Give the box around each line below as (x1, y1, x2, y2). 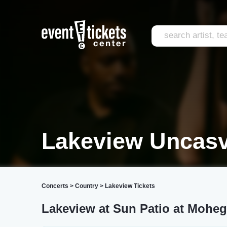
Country (75, 182, 98, 190)
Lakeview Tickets (105, 182, 155, 190)
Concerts (42, 182, 68, 190)
